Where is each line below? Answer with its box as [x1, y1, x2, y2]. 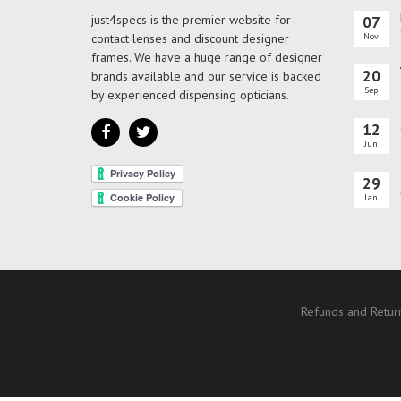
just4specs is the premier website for [91, 12, 291, 29]
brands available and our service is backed [91, 68, 321, 85]
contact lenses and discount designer [91, 30, 289, 47]
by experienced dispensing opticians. [91, 87, 289, 104]
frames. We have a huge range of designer [91, 49, 322, 66]
